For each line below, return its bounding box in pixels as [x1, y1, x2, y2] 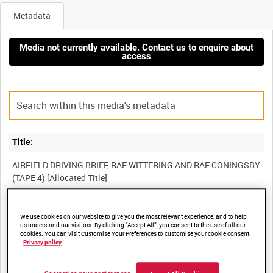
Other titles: [12, 258, 59, 269]
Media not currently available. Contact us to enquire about [19, 41, 253, 53]
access [122, 50, 151, 62]
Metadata [13, 10, 51, 22]
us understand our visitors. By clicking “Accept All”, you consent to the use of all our [20, 221, 246, 230]
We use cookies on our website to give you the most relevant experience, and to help [20, 212, 247, 221]
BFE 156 [12, 225, 44, 238]
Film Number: [12, 204, 65, 214]
